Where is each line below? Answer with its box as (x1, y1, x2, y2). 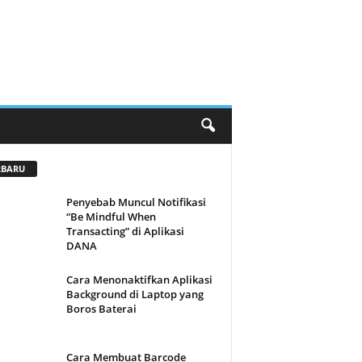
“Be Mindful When (65, 208, 156, 224)
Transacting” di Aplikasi (65, 223, 184, 238)
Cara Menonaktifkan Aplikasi (65, 271, 213, 287)
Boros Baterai (65, 301, 137, 316)
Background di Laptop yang (65, 286, 204, 301)
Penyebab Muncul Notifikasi (65, 194, 206, 209)
